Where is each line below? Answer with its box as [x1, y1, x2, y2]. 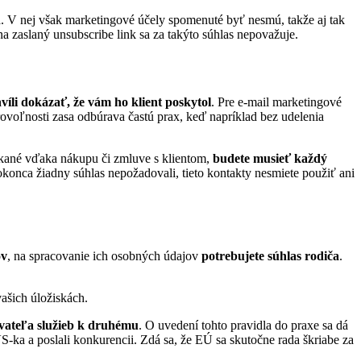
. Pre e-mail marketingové [211, 95, 342, 110]
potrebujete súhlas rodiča [201, 249, 339, 263]
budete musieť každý [213, 151, 327, 166]
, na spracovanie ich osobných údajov [7, 249, 201, 263]
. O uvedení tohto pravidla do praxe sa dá [139, 318, 348, 333]
